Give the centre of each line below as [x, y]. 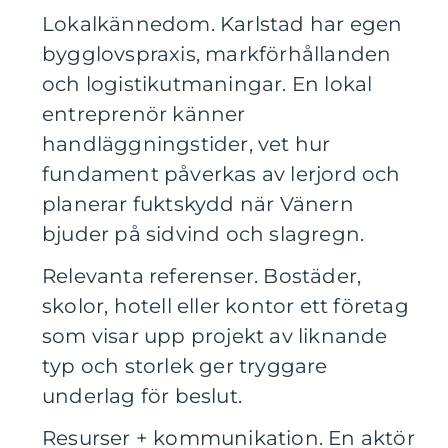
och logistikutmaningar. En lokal [207, 84]
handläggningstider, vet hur [186, 144]
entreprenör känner [144, 114]
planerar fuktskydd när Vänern [198, 204]
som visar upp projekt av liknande [215, 336]
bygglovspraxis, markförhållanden [217, 54]
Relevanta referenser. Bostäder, [202, 276]
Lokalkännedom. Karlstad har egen [222, 24]
